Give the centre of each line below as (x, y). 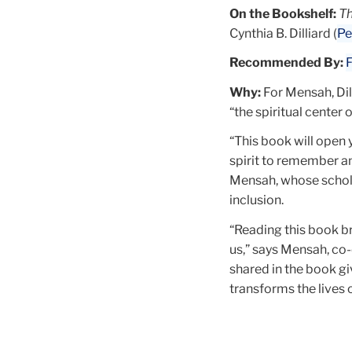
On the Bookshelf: (283, 13)
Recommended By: (286, 63)
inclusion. (257, 200)
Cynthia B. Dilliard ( (283, 33)
